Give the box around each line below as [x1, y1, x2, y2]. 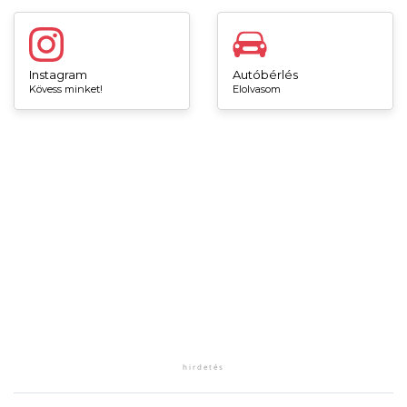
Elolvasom [233, 82, 281, 95]
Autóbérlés [233, 66, 298, 82]
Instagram [29, 66, 87, 82]
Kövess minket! [29, 82, 103, 95]
